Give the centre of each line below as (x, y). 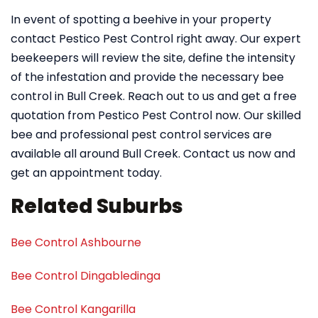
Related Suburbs (97, 206)
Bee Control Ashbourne (76, 242)
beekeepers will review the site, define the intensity (153, 58)
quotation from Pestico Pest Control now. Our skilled (156, 115)
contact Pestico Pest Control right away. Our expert (156, 39)
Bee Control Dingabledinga (86, 276)
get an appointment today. (86, 173)
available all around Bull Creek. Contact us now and (153, 154)
